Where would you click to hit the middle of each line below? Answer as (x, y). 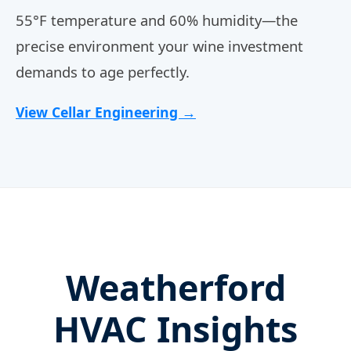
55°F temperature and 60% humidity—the (157, 20)
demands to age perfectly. (103, 71)
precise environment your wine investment (159, 45)
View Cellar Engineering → (106, 112)
